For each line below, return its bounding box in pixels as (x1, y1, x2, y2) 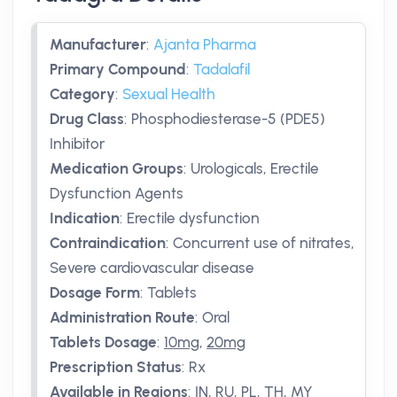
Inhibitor (50, 135, 105, 152)
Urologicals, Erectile (191, 160, 319, 177)
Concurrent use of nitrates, (173, 234, 354, 252)
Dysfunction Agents (50, 184, 183, 202)
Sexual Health (122, 85, 215, 103)
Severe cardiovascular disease (50, 259, 254, 276)
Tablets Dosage (50, 333, 157, 351)
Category (50, 85, 115, 103)
